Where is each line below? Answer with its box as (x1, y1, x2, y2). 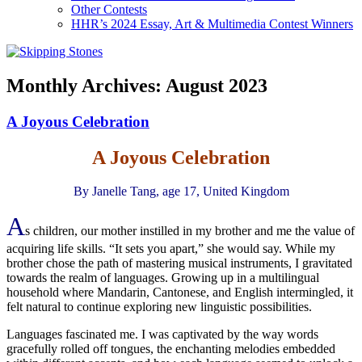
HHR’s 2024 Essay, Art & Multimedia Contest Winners (71, 16, 353, 31)
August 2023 (166, 74, 267, 96)
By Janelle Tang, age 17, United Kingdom (73, 184, 289, 199)
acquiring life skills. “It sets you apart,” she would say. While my (6, 242, 335, 256)
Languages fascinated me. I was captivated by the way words (6, 327, 318, 342)
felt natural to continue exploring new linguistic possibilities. (6, 300, 312, 314)
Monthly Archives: (6, 74, 166, 96)
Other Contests (71, 2, 147, 16)
